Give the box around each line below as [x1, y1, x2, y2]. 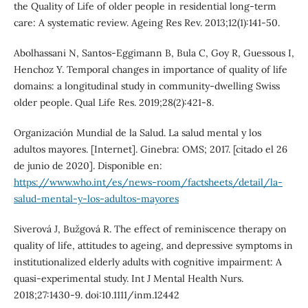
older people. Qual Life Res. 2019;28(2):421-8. [13, 96, 214, 109]
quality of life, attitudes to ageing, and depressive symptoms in [13, 239, 293, 252]
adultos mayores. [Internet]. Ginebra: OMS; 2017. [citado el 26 [13, 143, 287, 156]
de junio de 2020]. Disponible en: [13, 159, 162, 173]
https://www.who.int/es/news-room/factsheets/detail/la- [13, 176, 283, 189]
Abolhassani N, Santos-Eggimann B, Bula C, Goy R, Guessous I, [13, 47, 294, 60]
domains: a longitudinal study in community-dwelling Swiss [13, 80, 280, 93]
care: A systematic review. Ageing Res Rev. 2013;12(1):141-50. [13, 16, 280, 30]
